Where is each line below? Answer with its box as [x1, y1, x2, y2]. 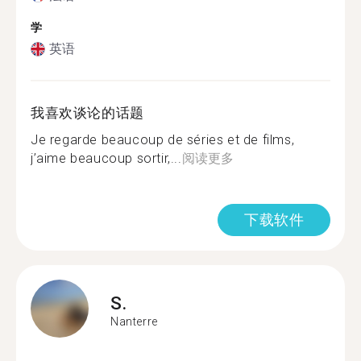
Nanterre [110, 314, 158, 328]
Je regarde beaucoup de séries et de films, [31, 132, 295, 147]
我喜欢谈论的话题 [31, 105, 144, 121]
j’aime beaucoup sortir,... [31, 151, 182, 166]
